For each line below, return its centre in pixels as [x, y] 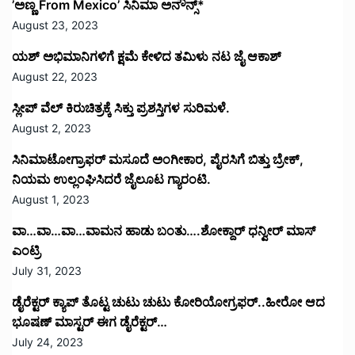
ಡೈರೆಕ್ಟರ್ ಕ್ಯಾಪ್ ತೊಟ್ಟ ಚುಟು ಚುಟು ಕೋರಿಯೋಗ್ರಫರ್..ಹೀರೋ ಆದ [168, 302]
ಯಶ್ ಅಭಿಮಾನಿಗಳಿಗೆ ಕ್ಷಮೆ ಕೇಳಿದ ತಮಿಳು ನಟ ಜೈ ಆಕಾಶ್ [147, 57]
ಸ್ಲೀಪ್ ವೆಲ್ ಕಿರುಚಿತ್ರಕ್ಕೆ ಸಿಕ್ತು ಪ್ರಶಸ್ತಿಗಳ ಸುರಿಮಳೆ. [121, 108]
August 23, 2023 [55, 25]
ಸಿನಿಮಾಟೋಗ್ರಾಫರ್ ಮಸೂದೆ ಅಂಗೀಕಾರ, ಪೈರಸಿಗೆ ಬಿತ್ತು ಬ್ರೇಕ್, [158, 160]
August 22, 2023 [55, 77]
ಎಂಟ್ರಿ [26, 251]
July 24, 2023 [48, 342]
